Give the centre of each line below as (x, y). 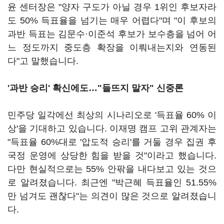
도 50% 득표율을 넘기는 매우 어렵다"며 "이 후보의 (112, 20)
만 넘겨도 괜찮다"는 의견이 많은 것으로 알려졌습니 (112, 196)
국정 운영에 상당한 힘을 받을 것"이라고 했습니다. (112, 155)
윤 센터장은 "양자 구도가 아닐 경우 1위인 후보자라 (112, 7)
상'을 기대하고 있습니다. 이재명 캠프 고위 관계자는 (112, 128)
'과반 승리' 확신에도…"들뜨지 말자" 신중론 (95, 88)
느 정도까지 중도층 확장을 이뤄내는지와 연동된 (112, 47)
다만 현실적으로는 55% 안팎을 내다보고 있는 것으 (112, 169)
